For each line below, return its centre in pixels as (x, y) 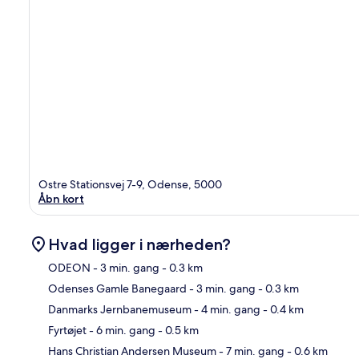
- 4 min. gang (226, 310)
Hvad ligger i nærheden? (139, 245)
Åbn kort (61, 199)
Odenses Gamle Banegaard (117, 289)
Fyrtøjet (67, 331)
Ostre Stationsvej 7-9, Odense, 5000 (130, 185)
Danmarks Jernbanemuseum (120, 310)
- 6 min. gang (121, 331)
